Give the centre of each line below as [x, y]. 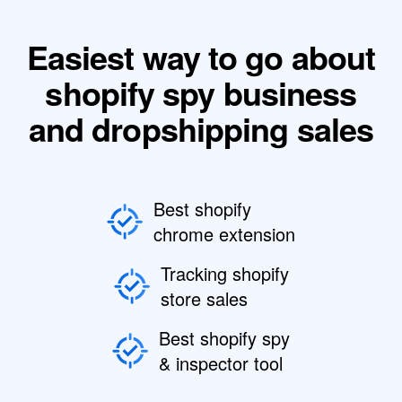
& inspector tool [221, 363]
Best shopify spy [224, 338]
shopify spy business [201, 92]
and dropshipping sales [201, 128]
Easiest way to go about [201, 57]
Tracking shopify [224, 273]
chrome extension [224, 234]
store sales [204, 298]
